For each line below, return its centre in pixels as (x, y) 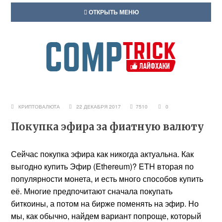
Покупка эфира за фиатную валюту (108, 127)
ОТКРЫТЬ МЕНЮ (113, 12)
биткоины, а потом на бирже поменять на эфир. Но (105, 203)
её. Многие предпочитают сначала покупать (92, 191)
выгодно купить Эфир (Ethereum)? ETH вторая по (103, 166)
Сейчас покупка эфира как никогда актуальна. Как (103, 154)
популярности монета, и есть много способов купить (107, 179)
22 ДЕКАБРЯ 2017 (101, 107)
